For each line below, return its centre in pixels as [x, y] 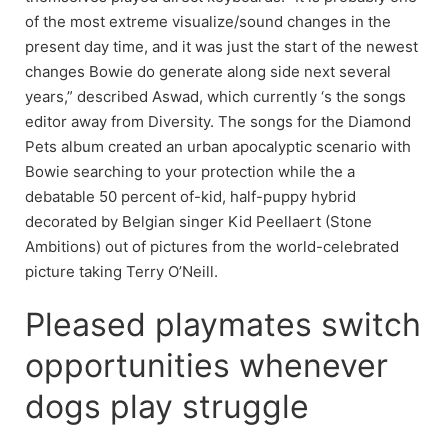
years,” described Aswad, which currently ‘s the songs [215, 96]
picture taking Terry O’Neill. [121, 271]
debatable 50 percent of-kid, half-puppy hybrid [190, 196]
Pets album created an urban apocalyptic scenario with [218, 146]
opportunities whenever [206, 365]
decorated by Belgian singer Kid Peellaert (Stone [198, 221]
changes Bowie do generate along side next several [208, 71]
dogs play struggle [167, 406]
